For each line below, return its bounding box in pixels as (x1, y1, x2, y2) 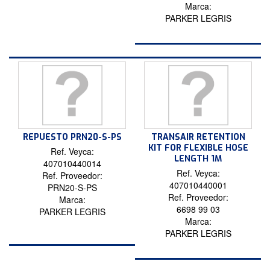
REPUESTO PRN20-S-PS (22, 131, 122, 143)
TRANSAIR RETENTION (151, 131, 245, 143)
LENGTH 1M (174, 153, 222, 165)
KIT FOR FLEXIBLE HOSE (148, 142, 248, 154)
